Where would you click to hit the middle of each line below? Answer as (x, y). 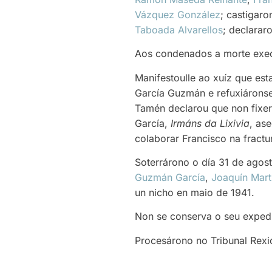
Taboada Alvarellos (179, 29)
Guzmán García (170, 177)
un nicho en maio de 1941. (195, 192)
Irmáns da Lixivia (210, 123)
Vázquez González (178, 14)
